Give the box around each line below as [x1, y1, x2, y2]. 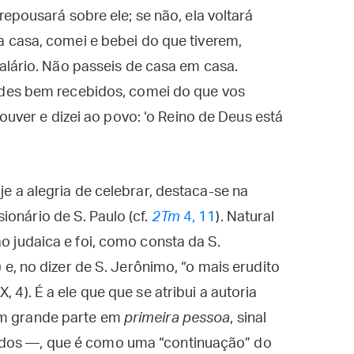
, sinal [230, 311, 267, 326]
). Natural [216, 210, 275, 224]
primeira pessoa [123, 311, 231, 326]
